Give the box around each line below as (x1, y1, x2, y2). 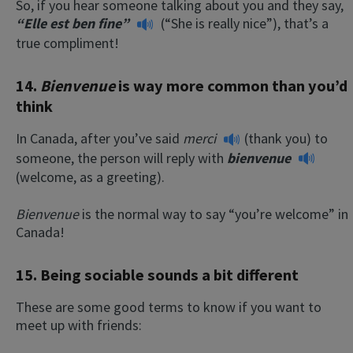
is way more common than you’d (118, 75, 347, 96)
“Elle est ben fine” (16, 14, 132, 33)
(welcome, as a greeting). (16, 168, 165, 187)
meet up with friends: (16, 316, 142, 335)
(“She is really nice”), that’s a (161, 14, 329, 33)
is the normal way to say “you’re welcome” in (82, 205, 348, 224)
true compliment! (16, 33, 119, 52)
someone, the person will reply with (16, 148, 224, 167)
